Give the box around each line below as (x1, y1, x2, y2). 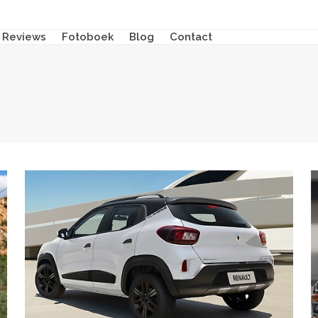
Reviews (2, 31, 47, 43)
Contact (170, 31, 213, 43)
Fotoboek (62, 31, 114, 43)
